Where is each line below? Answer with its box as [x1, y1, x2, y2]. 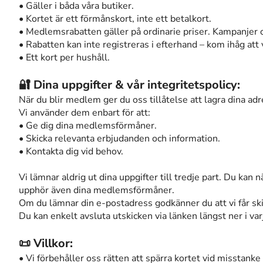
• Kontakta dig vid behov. [19, 145, 123, 158]
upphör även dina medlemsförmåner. [19, 184, 174, 197]
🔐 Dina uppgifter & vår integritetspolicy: [19, 77, 240, 93]
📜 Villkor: [19, 235, 73, 251]
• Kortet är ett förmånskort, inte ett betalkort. [19, 12, 211, 25]
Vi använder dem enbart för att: [19, 106, 150, 119]
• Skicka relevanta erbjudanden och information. [19, 132, 220, 145]
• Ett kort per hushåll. [19, 51, 110, 64]
